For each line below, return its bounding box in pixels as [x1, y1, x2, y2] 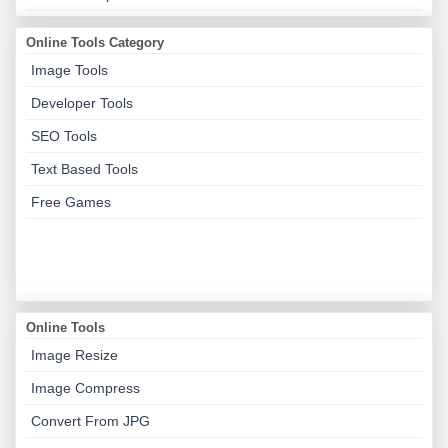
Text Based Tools [31, 161, 138, 177]
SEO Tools [31, 128, 97, 144]
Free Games [31, 194, 111, 210]
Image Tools [31, 62, 108, 78]
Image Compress [31, 380, 140, 396]
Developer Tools [31, 95, 133, 111]
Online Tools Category [26, 35, 164, 50]
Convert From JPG [31, 413, 150, 429]
